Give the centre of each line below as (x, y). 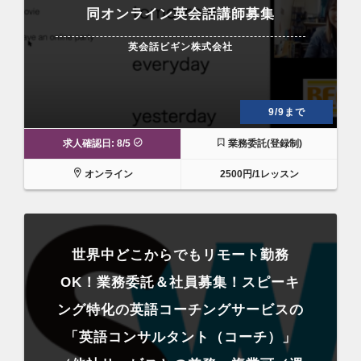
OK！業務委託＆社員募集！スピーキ (180, 282)
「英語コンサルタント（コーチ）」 (180, 337)
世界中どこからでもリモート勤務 (180, 255)
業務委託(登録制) (264, 143)
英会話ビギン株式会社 (180, 46)
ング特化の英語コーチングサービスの (180, 310)
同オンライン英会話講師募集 (180, 14)
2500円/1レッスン (259, 174)
